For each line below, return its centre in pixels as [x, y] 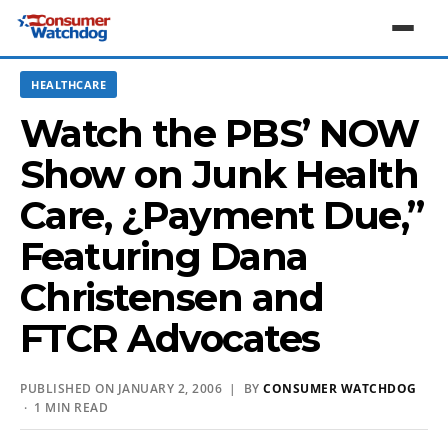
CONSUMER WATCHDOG [340, 388]
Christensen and [172, 297]
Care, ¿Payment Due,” [222, 215]
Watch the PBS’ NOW [219, 133]
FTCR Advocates [170, 338]
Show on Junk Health [219, 174]
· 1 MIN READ [64, 407]
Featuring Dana [164, 256]
